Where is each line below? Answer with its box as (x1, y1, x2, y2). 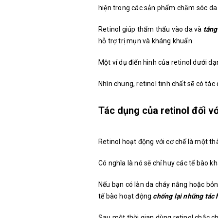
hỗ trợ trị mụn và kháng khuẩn (98, 37, 192, 45)
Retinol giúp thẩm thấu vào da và (98, 25, 203, 34)
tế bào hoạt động (98, 192, 153, 200)
